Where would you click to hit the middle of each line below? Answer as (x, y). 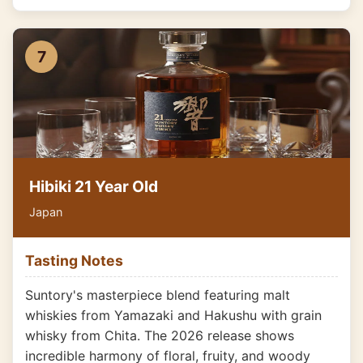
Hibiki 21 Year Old (94, 186)
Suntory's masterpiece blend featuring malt (158, 295)
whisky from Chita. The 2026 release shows (160, 335)
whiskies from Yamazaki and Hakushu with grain (173, 315)
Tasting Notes (74, 261)
